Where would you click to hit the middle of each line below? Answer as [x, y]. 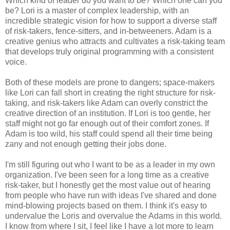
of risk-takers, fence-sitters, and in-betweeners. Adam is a [108, 31]
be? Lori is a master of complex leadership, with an [97, 10]
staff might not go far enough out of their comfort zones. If [107, 123]
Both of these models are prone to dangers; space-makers [110, 82]
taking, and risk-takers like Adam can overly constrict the [107, 103]
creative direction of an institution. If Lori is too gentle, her [108, 113]
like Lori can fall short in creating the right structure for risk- [110, 92]
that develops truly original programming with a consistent [109, 51]
